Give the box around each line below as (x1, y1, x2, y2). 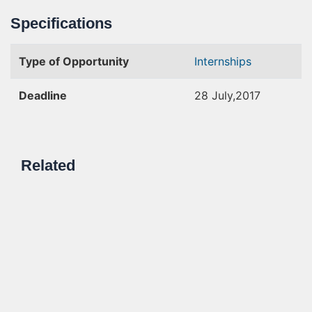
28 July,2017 (194, 88, 260, 102)
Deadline (19, 88, 67, 102)
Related (21, 157, 75, 174)
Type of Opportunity (19, 54, 129, 68)
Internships (194, 54, 251, 68)
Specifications (10, 15, 112, 32)
